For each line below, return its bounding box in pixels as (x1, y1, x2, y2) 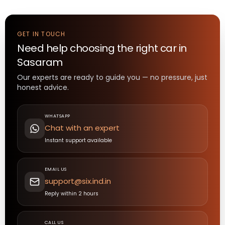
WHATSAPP (45, 113, 70, 120)
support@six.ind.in (45, 176, 111, 187)
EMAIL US (45, 166, 67, 173)
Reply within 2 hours (45, 190, 98, 198)
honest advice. (17, 82, 69, 93)
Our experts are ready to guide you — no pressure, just (17, 72, 207, 83)
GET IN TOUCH (17, 30, 66, 39)
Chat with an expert (45, 123, 120, 134)
